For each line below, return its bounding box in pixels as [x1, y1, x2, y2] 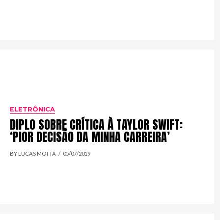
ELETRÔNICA [10, 106, 55, 113]
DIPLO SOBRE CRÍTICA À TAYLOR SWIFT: [10, 116, 183, 134]
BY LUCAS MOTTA [10, 150, 56, 157]
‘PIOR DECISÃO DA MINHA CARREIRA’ [10, 128, 170, 146]
